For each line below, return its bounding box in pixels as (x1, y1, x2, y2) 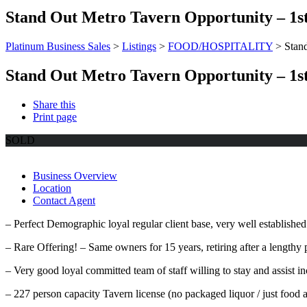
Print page (33, 111, 77, 123)
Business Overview (33, 170, 117, 182)
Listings (122, 40, 156, 53)
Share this (33, 99, 75, 111)
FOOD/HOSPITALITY (168, 40, 273, 53)
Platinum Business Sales (5, 40, 110, 53)
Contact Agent (33, 195, 95, 207)
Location (33, 182, 71, 195)
